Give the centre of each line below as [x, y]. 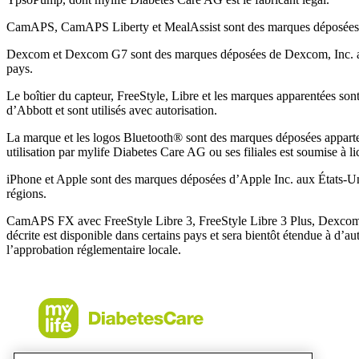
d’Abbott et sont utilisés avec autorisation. [112, 111]
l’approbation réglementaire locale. [94, 250]
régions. [26, 194]
